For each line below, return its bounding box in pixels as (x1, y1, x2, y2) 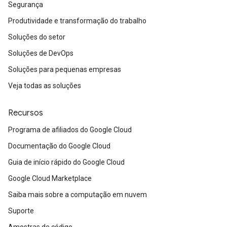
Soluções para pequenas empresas (8, 65, 121, 73)
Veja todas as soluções (8, 82, 81, 90)
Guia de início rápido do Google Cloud (8, 158, 125, 166)
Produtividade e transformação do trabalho (8, 17, 146, 25)
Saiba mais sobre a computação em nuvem (8, 191, 147, 199)
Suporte (8, 207, 34, 215)
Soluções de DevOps (8, 49, 73, 57)
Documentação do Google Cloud (8, 142, 110, 150)
